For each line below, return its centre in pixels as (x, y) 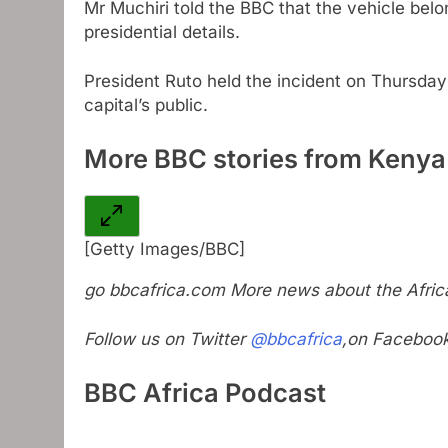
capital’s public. (146, 105)
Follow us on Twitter (167, 339)
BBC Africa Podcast (205, 392)
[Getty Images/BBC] (164, 248)
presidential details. (162, 31)
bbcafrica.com (167, 289)
